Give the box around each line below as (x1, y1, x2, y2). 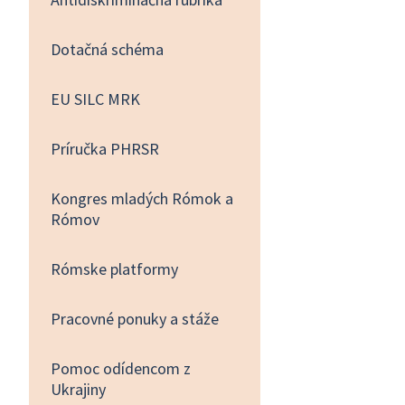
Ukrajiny (51, 378, 106, 400)
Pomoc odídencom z (51, 357, 191, 379)
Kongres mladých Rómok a (51, 187, 233, 209)
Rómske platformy (51, 258, 178, 279)
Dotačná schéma (51, 38, 164, 60)
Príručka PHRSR (51, 137, 159, 159)
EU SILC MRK (51, 88, 140, 109)
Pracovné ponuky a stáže (51, 307, 219, 329)
